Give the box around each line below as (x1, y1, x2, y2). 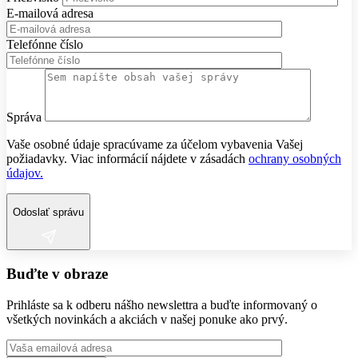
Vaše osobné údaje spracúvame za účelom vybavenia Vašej (6, 137, 303, 151)
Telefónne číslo (6, 37, 83, 51)
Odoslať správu (13, 205, 84, 218)
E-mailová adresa (6, 6, 93, 20)
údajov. (6, 165, 43, 180)
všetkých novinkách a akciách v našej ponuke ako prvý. (6, 312, 288, 326)
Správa (6, 109, 42, 124)
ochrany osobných (249, 151, 341, 165)
